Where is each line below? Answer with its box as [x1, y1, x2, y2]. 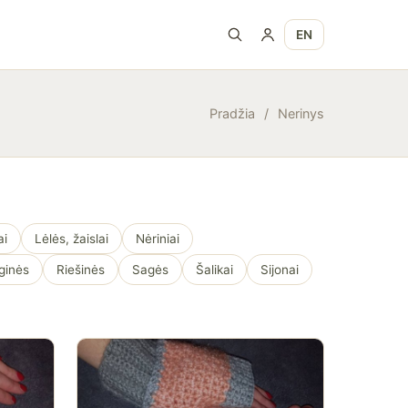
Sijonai [260, 262, 299, 277]
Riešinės [56, 262, 105, 277]
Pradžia [209, 106, 255, 121]
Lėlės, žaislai [35, 231, 108, 246]
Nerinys [278, 106, 324, 121]
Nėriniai [136, 231, 179, 246]
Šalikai [196, 262, 233, 277]
